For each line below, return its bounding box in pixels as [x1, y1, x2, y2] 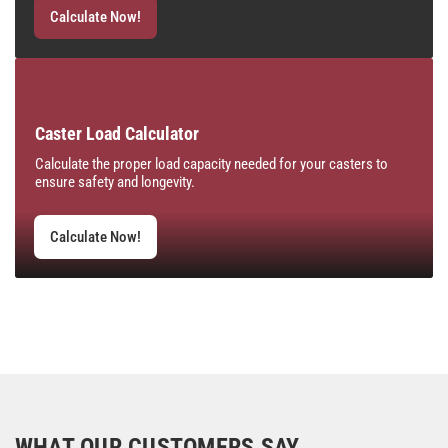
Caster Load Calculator [35, 122, 199, 144]
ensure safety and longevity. [35, 172, 195, 191]
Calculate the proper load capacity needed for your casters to [35, 154, 388, 173]
